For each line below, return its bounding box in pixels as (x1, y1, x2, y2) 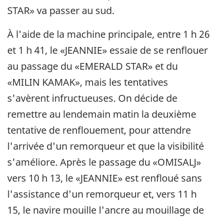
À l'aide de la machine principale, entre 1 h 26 (7, 27, 210, 41)
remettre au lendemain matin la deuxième (7, 107, 196, 121)
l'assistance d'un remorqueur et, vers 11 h (7, 187, 197, 201)
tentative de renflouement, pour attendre (7, 123, 191, 137)
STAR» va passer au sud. (7, 3, 114, 17)
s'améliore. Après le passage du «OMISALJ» (7, 155, 201, 169)
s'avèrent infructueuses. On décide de (7, 91, 177, 105)
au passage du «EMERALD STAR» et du (7, 59, 178, 73)
